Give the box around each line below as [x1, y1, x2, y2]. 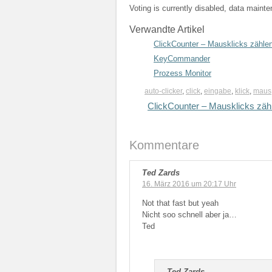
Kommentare [129, 138, 199, 152]
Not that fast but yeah [142, 198, 219, 208]
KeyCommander [154, 54, 210, 63]
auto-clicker [144, 87, 182, 95]
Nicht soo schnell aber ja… [142, 209, 237, 219]
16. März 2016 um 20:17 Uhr [142, 179, 236, 188]
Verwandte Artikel [129, 24, 205, 35]
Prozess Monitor [154, 69, 211, 78]
